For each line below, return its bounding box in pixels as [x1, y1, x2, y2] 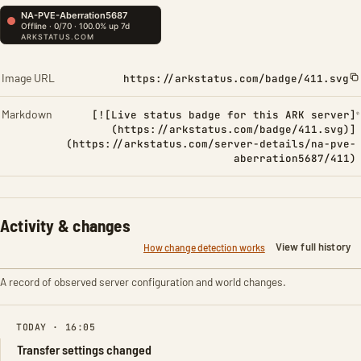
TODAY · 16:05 [16, 321, 96, 333]
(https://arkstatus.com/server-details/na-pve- [65, 137, 356, 151]
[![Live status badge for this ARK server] [91, 108, 356, 122]
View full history [275, 240, 351, 253]
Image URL [2, 71, 55, 85]
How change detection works [143, 241, 265, 253]
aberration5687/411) [233, 151, 356, 165]
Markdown [2, 107, 52, 121]
